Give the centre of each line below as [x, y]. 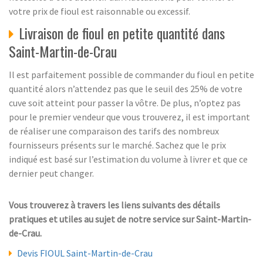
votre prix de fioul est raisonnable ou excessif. [100, 11]
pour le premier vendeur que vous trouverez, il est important [129, 117]
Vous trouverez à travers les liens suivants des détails [114, 205]
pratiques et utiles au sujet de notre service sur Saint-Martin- [130, 219]
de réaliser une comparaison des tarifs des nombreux [114, 131]
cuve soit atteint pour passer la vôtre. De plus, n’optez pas [125, 103]
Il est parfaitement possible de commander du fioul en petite [131, 75]
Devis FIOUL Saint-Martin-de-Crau [85, 253]
